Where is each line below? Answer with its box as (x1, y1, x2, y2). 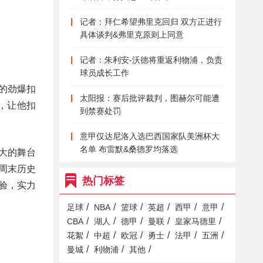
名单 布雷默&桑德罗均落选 (80, 144, 178, 154)
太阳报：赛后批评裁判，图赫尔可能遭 (80, 93, 220, 103)
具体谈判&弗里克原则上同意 (80, 30, 184, 39)
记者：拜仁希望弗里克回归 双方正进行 (80, 17, 222, 26)
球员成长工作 (80, 68, 129, 77)
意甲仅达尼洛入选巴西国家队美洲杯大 (80, 131, 220, 141)
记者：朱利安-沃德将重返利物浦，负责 (80, 55, 222, 65)
